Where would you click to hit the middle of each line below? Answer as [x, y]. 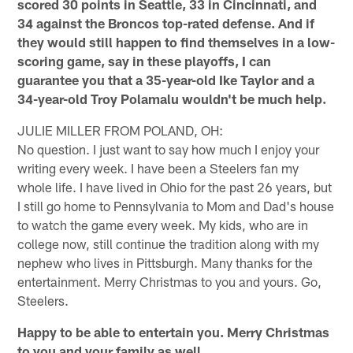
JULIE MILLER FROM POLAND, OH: [121, 130]
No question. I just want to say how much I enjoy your [169, 149]
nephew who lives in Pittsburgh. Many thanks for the [165, 263]
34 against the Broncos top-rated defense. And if [166, 23]
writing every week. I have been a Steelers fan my [158, 168]
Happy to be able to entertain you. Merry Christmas [174, 332]
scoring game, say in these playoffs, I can [145, 61]
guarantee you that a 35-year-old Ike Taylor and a [166, 80]
